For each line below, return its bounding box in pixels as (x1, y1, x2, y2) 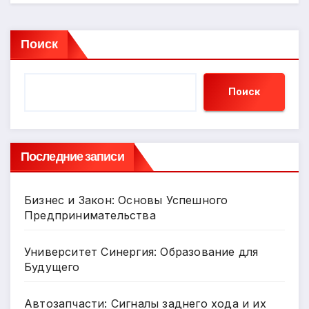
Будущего (24, 259, 80, 274)
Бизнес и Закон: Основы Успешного (24, 192, 228, 207)
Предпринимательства (24, 208, 156, 222)
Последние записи (21, 147, 124, 165)
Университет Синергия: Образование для (24, 244, 259, 259)
